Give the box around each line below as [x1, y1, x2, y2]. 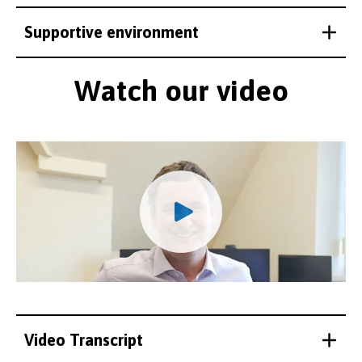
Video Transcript [24, 330, 143, 350]
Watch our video [74, 73, 288, 107]
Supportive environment [24, 22, 199, 41]
